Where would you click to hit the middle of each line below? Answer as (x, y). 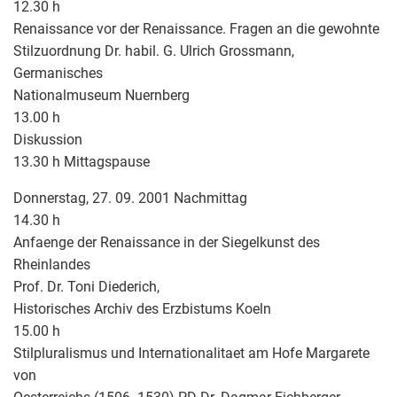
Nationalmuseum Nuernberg (101, 95)
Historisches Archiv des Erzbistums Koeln (142, 308)
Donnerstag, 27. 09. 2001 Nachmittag (130, 198)
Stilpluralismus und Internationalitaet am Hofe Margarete (191, 353)
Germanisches (58, 73)
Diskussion (48, 139)
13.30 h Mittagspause (82, 161)
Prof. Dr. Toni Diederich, (86, 286)
